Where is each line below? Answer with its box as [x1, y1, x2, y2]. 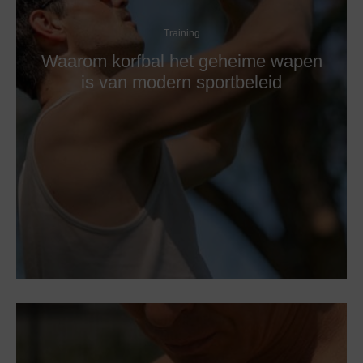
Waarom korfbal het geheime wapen [41, 50, 322, 71]
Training [163, 27, 200, 39]
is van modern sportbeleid [81, 71, 282, 92]
